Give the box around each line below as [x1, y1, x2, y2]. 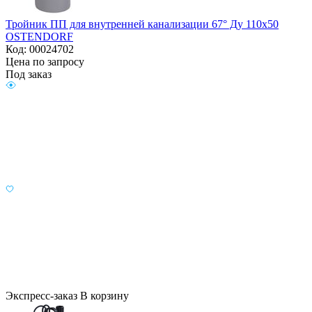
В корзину [80, 290, 129, 302]
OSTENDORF [6, 31, 73, 43]
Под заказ [6, 68, 52, 81]
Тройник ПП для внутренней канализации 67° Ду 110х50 [6, 18, 279, 31]
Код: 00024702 [6, 43, 74, 56]
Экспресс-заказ [6, 290, 77, 302]
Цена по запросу [6, 56, 84, 68]
